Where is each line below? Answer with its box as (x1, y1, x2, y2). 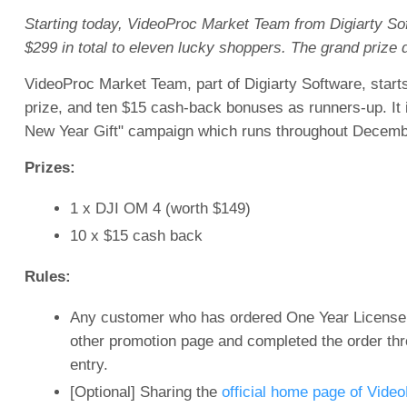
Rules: (24, 268, 71, 285)
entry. (69, 356, 108, 373)
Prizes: (24, 159, 75, 176)
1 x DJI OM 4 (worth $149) (69, 200, 251, 217)
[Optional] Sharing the (69, 383, 222, 401)
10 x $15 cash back (69, 227, 203, 244)
